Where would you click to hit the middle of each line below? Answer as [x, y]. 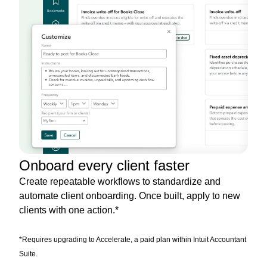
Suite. [28, 254]
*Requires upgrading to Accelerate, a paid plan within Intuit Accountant [133, 239]
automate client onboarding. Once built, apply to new [130, 195]
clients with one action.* [69, 210]
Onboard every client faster [104, 165]
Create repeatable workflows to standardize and [120, 181]
